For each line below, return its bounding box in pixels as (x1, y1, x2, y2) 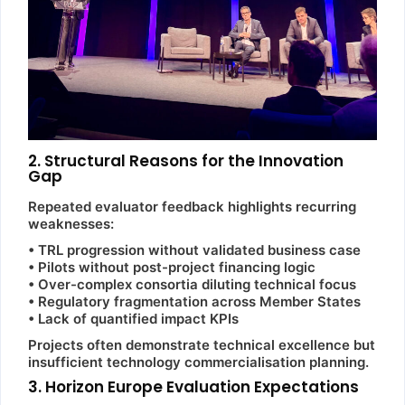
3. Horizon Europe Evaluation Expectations (28, 375, 359, 398)
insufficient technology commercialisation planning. (28, 353, 369, 371)
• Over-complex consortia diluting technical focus (28, 275, 356, 293)
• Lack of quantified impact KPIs (28, 309, 239, 327)
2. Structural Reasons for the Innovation (28, 149, 344, 172)
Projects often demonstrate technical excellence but (28, 335, 375, 353)
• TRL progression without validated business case (28, 240, 361, 259)
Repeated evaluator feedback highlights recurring (28, 197, 356, 215)
